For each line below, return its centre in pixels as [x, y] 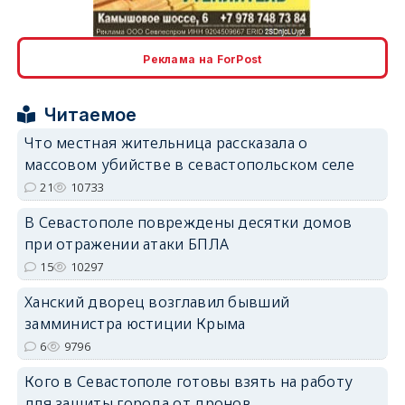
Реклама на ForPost [202, 59]
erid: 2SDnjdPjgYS [348, 257]
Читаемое [91, 114]
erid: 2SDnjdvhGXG [345, 388]
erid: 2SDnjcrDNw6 [345, 126]
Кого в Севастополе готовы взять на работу [188, 381]
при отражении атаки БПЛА [127, 244]
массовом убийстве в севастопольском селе [189, 164]
